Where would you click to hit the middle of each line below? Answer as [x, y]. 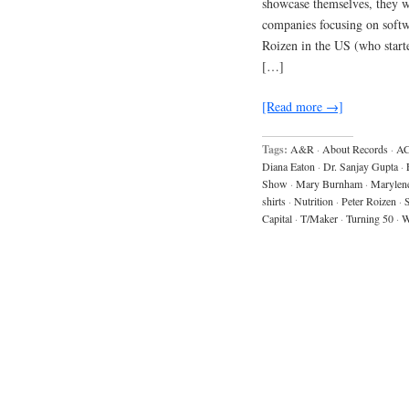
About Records [355, 148]
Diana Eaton [288, 166]
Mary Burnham [329, 183]
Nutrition [314, 200]
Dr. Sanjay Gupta [361, 166]
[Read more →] [303, 106]
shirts [274, 200]
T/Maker [319, 218]
